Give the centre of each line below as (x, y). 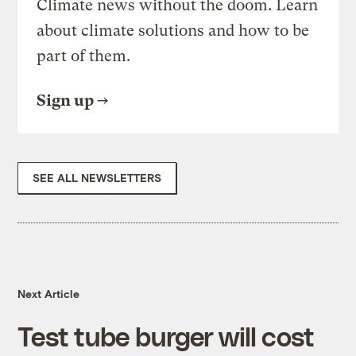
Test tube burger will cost (166, 336)
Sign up (66, 101)
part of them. (84, 56)
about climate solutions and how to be (173, 31)
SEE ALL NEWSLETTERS (97, 178)
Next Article (49, 294)
